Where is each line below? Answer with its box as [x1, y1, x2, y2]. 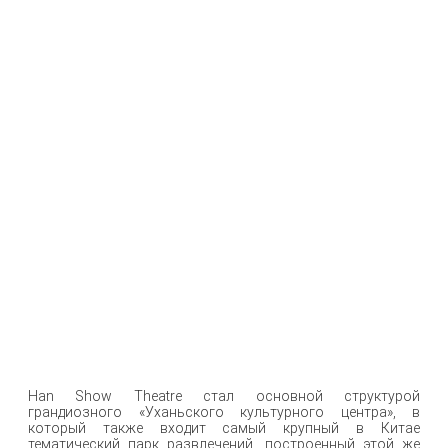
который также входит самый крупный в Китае [28, 420, 420, 437]
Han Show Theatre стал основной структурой [28, 388, 420, 405]
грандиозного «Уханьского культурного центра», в [28, 404, 420, 421]
